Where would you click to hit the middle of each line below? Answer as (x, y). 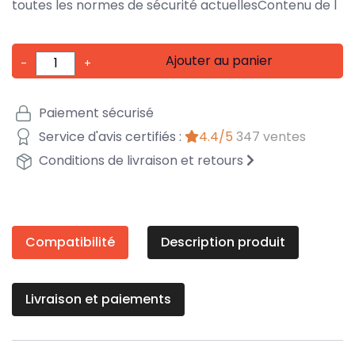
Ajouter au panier (219, 60)
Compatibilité (70, 242)
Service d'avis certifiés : (110, 137)
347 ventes (271, 137)
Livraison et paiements (98, 299)
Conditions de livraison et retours (141, 161)
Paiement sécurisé (95, 113)
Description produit (223, 242)
